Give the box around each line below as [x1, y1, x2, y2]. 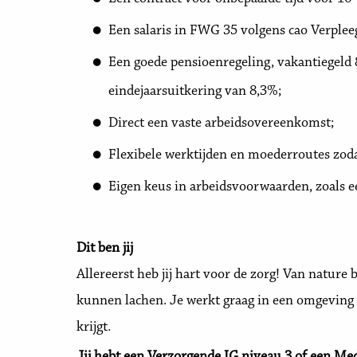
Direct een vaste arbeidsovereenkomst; [108, 116, 337, 131]
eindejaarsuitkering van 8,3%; [108, 84, 281, 99]
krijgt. [76, 320, 111, 335]
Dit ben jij [76, 241, 133, 256]
